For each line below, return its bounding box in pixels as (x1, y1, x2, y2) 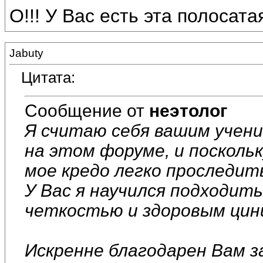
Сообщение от (25, 100, 149, 120)
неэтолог (149, 100, 228, 120)
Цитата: (21, 69, 75, 87)
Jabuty (9, 47, 43, 59)
